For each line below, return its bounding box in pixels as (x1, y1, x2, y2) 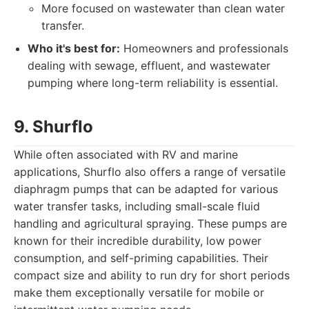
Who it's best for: (28, 41, 120, 55)
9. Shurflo (14, 117, 93, 137)
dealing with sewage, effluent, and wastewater (28, 59, 270, 72)
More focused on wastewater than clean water (41, 1, 285, 15)
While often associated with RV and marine (14, 148, 238, 161)
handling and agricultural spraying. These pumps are (14, 217, 287, 230)
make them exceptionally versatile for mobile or (14, 286, 264, 299)
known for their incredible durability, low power (14, 234, 261, 248)
